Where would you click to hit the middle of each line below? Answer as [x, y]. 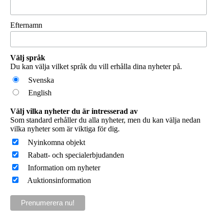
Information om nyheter [60, 168]
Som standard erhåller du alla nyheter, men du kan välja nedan [105, 120]
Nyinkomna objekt [52, 143]
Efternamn [26, 25]
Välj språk [27, 57]
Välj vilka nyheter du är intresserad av [74, 111]
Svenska [37, 80]
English [36, 92]
